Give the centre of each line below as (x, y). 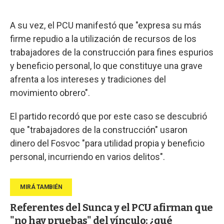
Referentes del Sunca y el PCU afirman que (111, 207)
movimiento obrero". (50, 92)
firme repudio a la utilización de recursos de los (103, 38)
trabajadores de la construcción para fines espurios (112, 52)
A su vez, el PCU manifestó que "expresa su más (106, 25)
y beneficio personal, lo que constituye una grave (106, 65)
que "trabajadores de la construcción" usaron (99, 129)
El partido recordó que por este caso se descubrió (108, 116)
